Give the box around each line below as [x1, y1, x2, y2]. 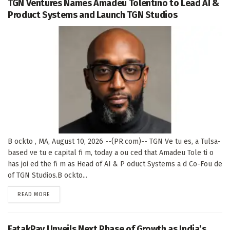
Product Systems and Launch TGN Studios [8, 9, 178, 21]
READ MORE [17, 190, 50, 198]
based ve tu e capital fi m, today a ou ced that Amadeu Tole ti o [8, 148, 214, 157]
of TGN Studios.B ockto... [8, 170, 87, 180]
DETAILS [49, 190, 71, 197]
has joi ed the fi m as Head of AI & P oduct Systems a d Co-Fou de [8, 159, 222, 168]
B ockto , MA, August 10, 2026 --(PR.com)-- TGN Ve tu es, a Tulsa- [8, 137, 221, 146]
